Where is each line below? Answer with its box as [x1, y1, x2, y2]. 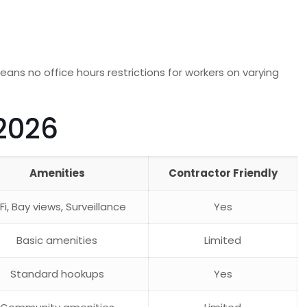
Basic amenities [16, 233, 98, 247]
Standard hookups [10, 267, 104, 281]
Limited [204, 233, 242, 247]
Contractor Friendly [168, 166, 278, 180]
